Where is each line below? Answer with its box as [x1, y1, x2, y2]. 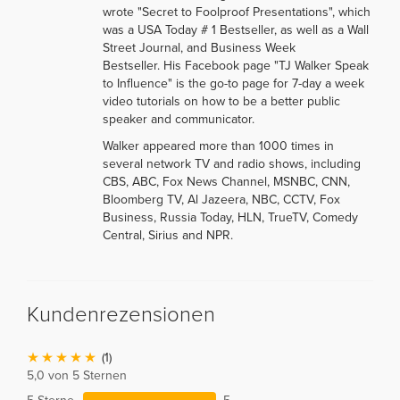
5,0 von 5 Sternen [27, 367, 127, 383]
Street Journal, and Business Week [103, 39, 296, 55]
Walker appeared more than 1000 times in [103, 137, 334, 154]
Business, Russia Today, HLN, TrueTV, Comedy [103, 209, 358, 225]
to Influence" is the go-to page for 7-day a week [103, 75, 364, 91]
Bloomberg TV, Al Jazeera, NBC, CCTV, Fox [103, 191, 340, 207]
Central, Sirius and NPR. [103, 227, 233, 243]
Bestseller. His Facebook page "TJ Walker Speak [103, 57, 369, 73]
